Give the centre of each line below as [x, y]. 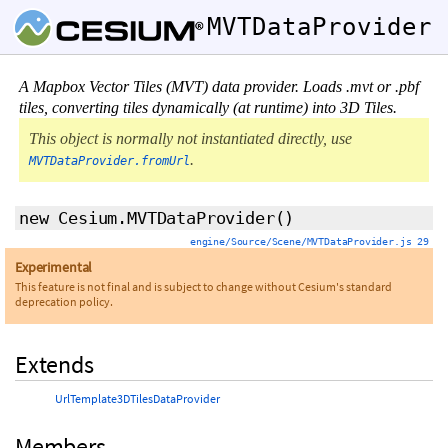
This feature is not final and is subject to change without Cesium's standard [203, 286]
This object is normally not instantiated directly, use [190, 138]
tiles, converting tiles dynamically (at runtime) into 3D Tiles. [208, 107]
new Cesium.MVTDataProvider [147, 218]
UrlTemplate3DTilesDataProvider [137, 398]
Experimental [54, 267]
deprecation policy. [64, 301]
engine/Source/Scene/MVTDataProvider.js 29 [309, 241]
